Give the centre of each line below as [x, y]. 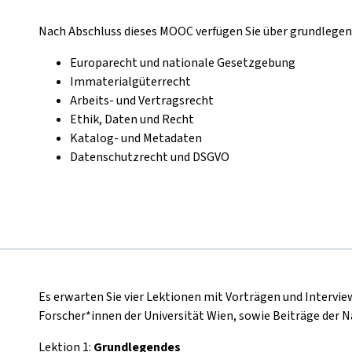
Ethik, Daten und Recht [132, 119]
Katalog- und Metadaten [136, 138]
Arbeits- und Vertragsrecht [142, 101]
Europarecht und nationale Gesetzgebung [183, 63]
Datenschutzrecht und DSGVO [150, 157]
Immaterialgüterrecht [130, 82]
